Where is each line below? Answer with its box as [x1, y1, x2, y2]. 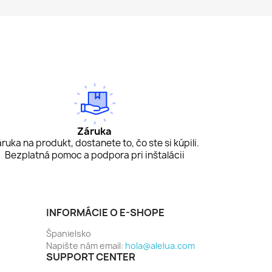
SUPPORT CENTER [46, 250, 135, 264]
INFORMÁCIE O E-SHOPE [46, 206, 165, 220]
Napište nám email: [46, 240, 125, 252]
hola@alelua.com [125, 240, 195, 252]
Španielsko [46, 228, 91, 240]
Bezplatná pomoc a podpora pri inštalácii [4, 149, 185, 162]
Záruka [77, 124, 112, 138]
